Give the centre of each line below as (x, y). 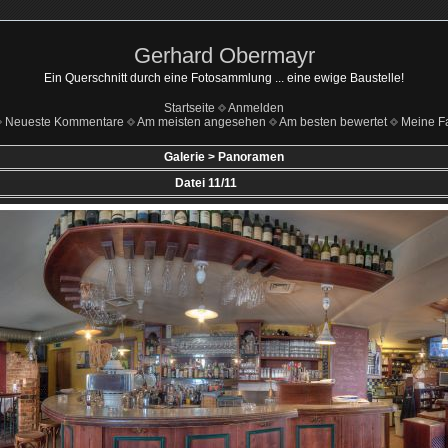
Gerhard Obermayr (224, 55)
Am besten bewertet (333, 122)
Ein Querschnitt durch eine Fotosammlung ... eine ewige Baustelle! (224, 78)
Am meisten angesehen (201, 122)
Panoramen (251, 157)
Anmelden (256, 108)
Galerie (184, 157)
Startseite (189, 108)
